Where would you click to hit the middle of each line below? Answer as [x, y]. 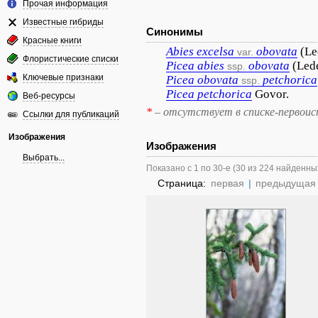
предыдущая [286, 183]
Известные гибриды [63, 22]
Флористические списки [71, 59]
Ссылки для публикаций [71, 114]
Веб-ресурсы [49, 96]
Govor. [272, 94]
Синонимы [175, 32]
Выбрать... [44, 158]
